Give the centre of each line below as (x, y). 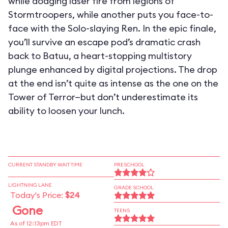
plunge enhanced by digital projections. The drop (113, 69)
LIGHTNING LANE (30, 185)
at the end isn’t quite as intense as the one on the (113, 83)
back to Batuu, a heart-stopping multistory (100, 56)
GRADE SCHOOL (134, 188)
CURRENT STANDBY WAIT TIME (45, 165)
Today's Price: (38, 195)
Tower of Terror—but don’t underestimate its (103, 97)
